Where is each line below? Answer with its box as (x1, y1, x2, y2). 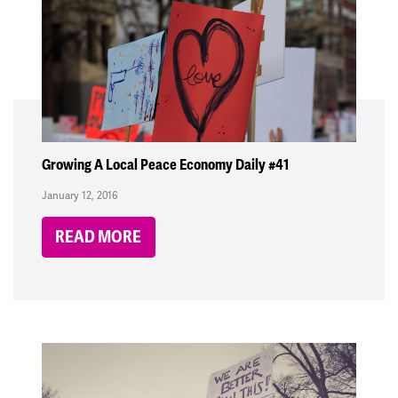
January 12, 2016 (42, 188, 117, 203)
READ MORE (55, 227, 142, 249)
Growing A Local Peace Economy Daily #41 (42, 155, 289, 175)
